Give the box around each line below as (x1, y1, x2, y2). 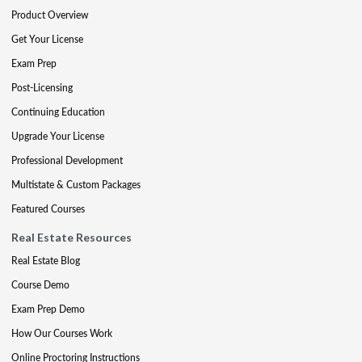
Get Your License (11, 32, 83, 46)
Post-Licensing (11, 81, 73, 95)
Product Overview (11, 8, 88, 22)
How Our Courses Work (11, 326, 112, 340)
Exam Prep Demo (11, 302, 85, 316)
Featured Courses (11, 202, 85, 216)
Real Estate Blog (11, 254, 80, 267)
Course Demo (11, 278, 69, 292)
